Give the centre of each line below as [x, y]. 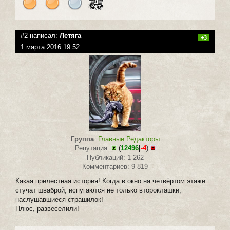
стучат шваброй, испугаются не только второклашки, [98, 190]
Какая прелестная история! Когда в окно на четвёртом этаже [110, 181]
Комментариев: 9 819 [115, 167]
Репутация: [93, 148]
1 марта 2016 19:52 [50, 47]
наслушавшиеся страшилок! [59, 200]
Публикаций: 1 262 [115, 158]
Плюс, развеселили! [47, 209]
